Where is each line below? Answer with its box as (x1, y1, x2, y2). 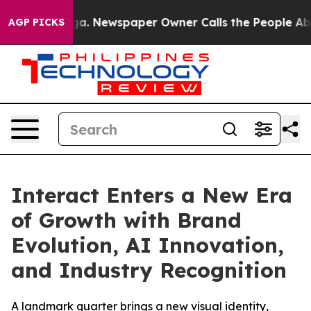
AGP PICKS (8, 16, 65, 28)
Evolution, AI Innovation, (11, 232, 284, 258)
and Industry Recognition (11, 257, 287, 283)
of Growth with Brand (11, 207, 242, 233)
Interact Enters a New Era (11, 182, 292, 208)
